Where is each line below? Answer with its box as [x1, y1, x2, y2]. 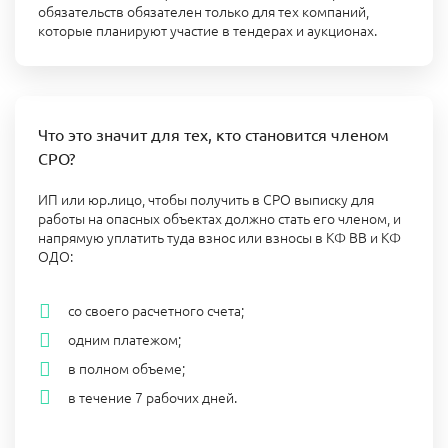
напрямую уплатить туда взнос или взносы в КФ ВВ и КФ [37, 227, 401, 248]
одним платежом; [67, 328, 181, 349]
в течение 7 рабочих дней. [67, 386, 237, 407]
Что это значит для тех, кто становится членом [37, 124, 389, 145]
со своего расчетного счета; [67, 300, 244, 321]
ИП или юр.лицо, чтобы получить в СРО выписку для [37, 189, 374, 210]
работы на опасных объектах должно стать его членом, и [37, 208, 401, 229]
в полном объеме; [67, 357, 185, 378]
